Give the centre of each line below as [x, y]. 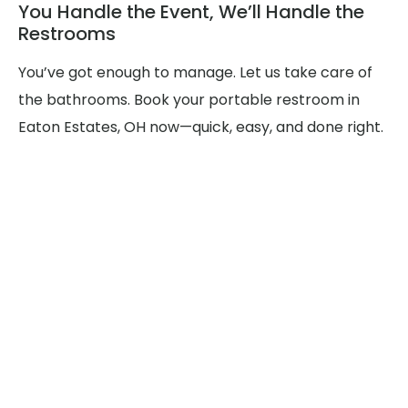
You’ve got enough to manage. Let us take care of [195, 73]
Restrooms [67, 34]
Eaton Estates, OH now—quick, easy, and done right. [201, 127]
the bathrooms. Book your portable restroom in [189, 100]
